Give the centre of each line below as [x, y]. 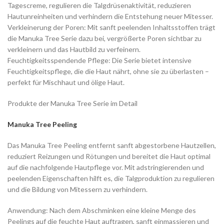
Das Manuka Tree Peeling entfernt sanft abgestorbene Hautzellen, [112, 145]
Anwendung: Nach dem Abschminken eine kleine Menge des [102, 210]
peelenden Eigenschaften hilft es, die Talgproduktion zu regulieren [111, 178]
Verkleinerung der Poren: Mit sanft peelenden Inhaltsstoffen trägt [111, 27]
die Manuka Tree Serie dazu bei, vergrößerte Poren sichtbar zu [104, 38]
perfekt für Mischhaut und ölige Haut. [66, 82]
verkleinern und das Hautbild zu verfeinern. [74, 49]
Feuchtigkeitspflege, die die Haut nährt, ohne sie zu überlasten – [108, 71]
